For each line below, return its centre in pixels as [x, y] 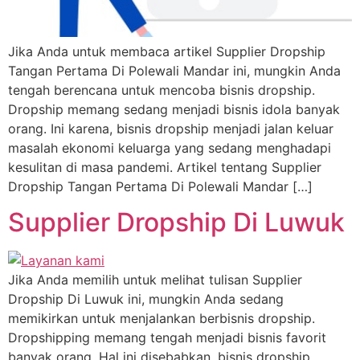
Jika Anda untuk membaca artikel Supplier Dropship [167, 51]
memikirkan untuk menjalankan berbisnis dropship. [162, 319]
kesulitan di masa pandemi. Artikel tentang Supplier [165, 167]
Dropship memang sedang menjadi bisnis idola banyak [174, 109]
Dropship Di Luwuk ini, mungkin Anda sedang [146, 299]
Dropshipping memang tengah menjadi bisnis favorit [167, 338]
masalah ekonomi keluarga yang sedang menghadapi [170, 147]
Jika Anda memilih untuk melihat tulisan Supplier [155, 280]
